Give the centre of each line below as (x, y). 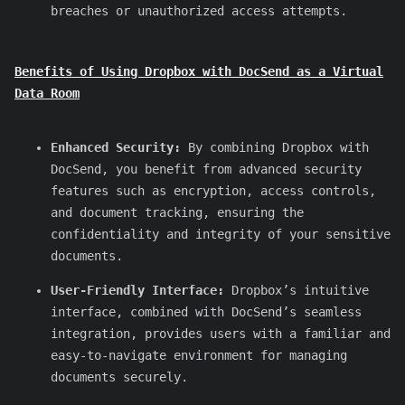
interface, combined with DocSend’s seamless (206, 311)
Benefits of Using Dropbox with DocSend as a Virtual (199, 71)
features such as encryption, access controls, (213, 190)
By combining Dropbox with (275, 147)
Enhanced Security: (116, 147)
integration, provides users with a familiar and (221, 333)
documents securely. (119, 377)
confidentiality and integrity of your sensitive (221, 234)
